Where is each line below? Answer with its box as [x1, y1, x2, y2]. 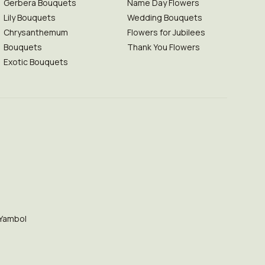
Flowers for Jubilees [127, 27, 205, 38]
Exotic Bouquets [3, 56, 68, 67]
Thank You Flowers [127, 41, 200, 53]
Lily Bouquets [3, 12, 56, 23]
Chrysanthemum [3, 27, 68, 38]
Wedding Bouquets [127, 12, 202, 23]
